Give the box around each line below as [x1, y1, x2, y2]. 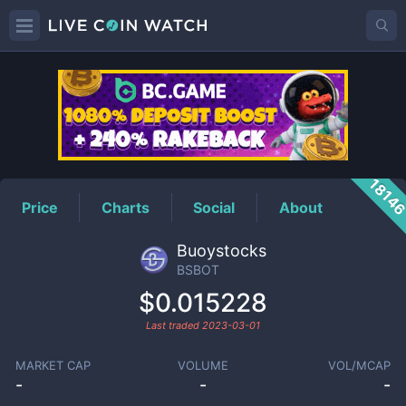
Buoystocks [176, 241, 266, 260]
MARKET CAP [14, 358, 91, 372]
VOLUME [177, 358, 228, 372]
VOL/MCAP [328, 358, 391, 372]
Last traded [146, 319, 202, 332]
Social [193, 198, 236, 217]
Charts [101, 198, 150, 217]
